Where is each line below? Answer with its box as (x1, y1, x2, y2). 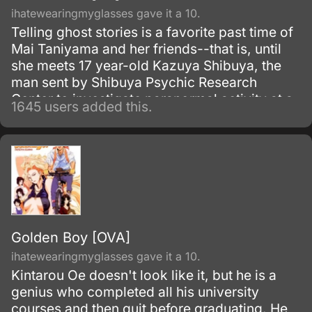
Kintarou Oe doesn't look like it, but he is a (11, 267, 276, 283)
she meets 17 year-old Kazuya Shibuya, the (11, 57, 281, 74)
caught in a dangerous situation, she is (11, 124, 252, 141)
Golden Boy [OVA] (11, 229, 130, 246)
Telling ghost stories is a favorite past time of (11, 24, 293, 40)
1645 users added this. (11, 98, 153, 115)
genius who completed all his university (11, 283, 259, 300)
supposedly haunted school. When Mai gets (11, 107, 286, 124)
